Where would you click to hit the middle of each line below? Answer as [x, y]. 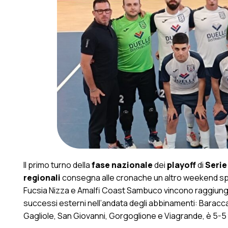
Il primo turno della [57, 165]
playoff [181, 165]
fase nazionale [123, 165]
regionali [42, 178]
